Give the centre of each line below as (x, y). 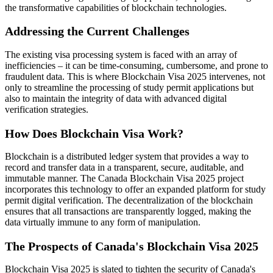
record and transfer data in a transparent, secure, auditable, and (124, 168)
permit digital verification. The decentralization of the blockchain (129, 200)
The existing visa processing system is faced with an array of (121, 55)
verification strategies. (47, 109)
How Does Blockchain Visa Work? (94, 133)
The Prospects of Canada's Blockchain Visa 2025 (132, 246)
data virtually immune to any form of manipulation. (103, 222)
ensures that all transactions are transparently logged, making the (128, 211)
